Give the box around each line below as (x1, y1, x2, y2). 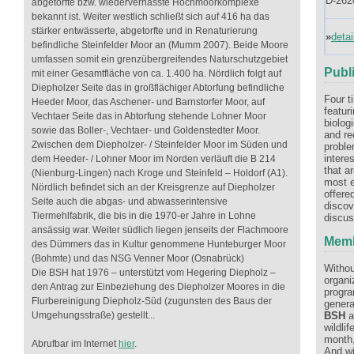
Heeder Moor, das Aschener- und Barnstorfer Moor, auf (32, 96, 265, 107)
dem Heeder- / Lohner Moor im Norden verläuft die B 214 (32, 153, 276, 164)
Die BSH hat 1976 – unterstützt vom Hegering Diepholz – (32, 267, 276, 278)
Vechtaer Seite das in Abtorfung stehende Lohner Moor (32, 111, 266, 122)
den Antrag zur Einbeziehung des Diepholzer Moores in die (32, 281, 285, 292)
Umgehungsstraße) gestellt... (32, 310, 155, 321)
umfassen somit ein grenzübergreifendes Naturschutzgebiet (32, 54, 288, 65)
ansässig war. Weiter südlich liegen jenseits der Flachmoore (32, 224, 288, 235)
